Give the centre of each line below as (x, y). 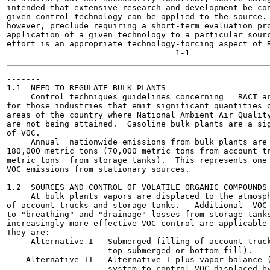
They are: (28, 232)
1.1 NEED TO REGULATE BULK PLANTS (86, 88)
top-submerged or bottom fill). (130, 250)
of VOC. (24, 133)
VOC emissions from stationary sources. (98, 169)
